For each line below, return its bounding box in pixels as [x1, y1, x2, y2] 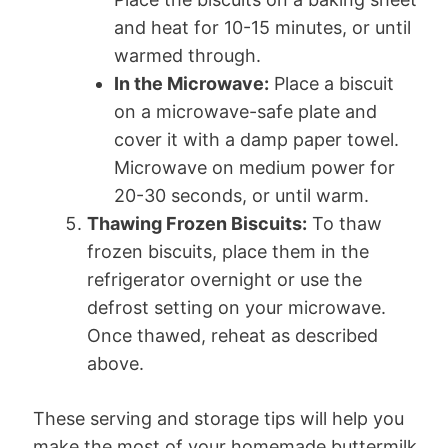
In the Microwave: [114, 72, 269, 94]
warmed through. [114, 44, 261, 66]
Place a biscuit [269, 72, 394, 94]
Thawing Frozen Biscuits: [87, 212, 307, 234]
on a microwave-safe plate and [114, 100, 377, 122]
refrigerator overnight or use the [87, 268, 362, 290]
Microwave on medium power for [114, 156, 395, 178]
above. [87, 352, 144, 374]
